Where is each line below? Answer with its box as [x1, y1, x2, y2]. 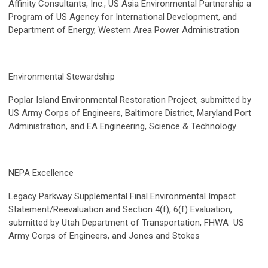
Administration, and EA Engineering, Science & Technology [8, 121, 236, 132]
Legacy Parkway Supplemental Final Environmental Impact [8, 191, 236, 202]
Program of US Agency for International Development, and [8, 11, 237, 23]
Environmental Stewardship [8, 71, 117, 83]
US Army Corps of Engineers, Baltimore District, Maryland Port [8, 108, 251, 119]
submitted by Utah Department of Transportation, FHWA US [8, 217, 244, 229]
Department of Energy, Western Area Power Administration [8, 25, 239, 36]
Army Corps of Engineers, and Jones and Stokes [8, 230, 200, 242]
